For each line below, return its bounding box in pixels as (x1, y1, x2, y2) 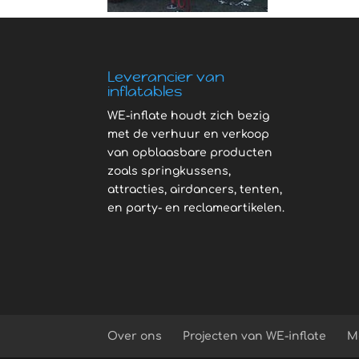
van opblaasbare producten (107, 146, 273, 159)
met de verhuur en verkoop (107, 127, 270, 140)
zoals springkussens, (107, 164, 232, 177)
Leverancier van (107, 67, 225, 86)
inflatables (107, 81, 183, 100)
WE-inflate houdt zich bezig (107, 109, 270, 122)
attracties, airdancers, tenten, (107, 183, 283, 196)
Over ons (107, 329, 163, 342)
